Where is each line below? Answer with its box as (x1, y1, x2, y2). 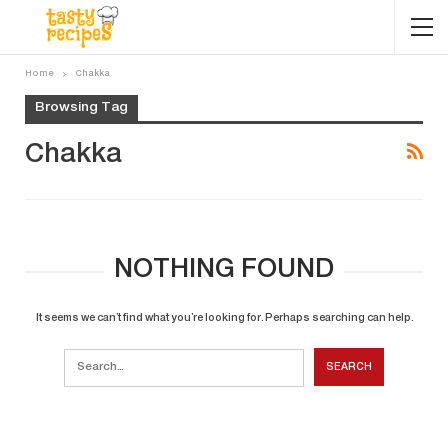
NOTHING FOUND (114, 256, 334, 286)
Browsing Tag (35, 101, 128, 115)
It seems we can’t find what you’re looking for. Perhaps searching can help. (35, 313, 413, 324)
